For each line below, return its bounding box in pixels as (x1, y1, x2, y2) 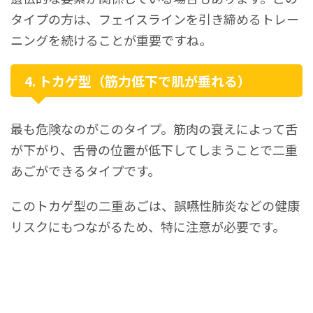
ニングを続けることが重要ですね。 (10, 31, 212, 50)
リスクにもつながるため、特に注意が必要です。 (10, 217, 285, 236)
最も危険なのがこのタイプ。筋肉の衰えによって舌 (10, 119, 298, 138)
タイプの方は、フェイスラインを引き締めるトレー (10, 10, 299, 29)
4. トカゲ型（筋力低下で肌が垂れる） (24, 71, 251, 91)
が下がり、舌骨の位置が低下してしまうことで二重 (10, 140, 298, 159)
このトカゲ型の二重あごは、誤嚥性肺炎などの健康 (10, 196, 300, 215)
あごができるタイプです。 (10, 161, 160, 180)
